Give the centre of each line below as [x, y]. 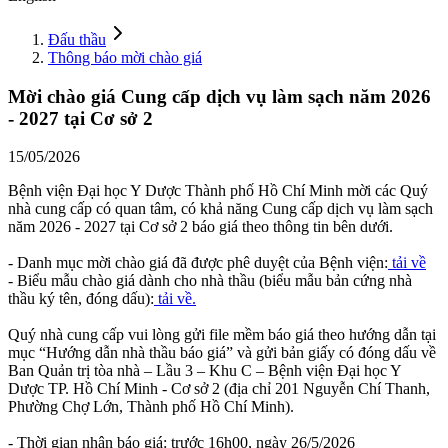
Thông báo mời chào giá [125, 57]
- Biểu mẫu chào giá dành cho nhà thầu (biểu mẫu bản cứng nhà [210, 281]
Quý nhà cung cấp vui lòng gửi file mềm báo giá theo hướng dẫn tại [222, 335]
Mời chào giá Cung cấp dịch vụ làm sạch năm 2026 [219, 96]
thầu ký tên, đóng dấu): [81, 299]
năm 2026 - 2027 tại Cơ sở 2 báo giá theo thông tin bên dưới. [200, 227]
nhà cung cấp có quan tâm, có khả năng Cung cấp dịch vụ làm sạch [220, 209]
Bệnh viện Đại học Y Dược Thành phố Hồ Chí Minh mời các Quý [218, 191]
